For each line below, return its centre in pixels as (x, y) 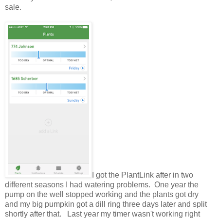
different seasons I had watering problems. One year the (102, 184)
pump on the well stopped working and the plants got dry (102, 194)
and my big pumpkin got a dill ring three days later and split (106, 204)
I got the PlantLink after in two (143, 175)
